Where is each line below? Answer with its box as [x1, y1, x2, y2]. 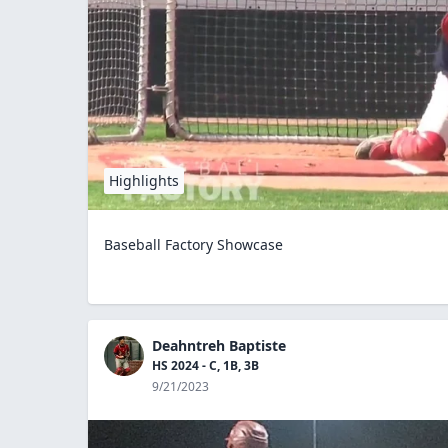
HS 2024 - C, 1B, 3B [152, 356, 259, 374]
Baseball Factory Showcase [104, 234, 283, 254]
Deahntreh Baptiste [152, 335, 286, 355]
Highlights [109, 170, 179, 190]
